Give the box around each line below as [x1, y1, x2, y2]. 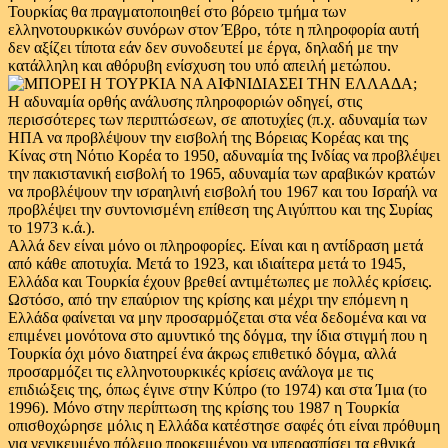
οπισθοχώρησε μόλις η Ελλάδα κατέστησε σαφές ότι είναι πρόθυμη [8, 417, 440, 434]
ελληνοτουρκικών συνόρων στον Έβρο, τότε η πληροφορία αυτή [8, 21, 419, 38]
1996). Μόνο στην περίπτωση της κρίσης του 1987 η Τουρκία [8, 399, 399, 416]
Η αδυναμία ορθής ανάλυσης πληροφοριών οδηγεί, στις [8, 93, 362, 110]
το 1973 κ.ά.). [8, 219, 95, 236]
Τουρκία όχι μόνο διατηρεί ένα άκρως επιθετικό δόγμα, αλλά [8, 345, 396, 362]
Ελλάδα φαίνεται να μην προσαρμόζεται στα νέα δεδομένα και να [8, 309, 426, 326]
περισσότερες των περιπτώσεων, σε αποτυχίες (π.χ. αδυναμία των [8, 111, 427, 128]
